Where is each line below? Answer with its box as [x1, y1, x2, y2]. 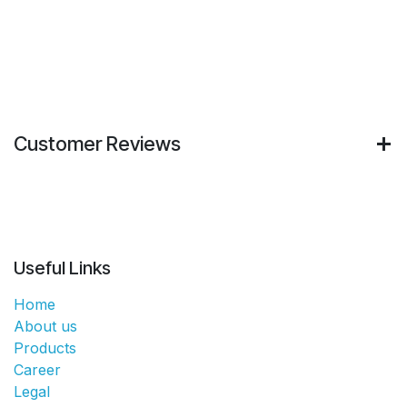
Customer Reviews [14, 132, 181, 156]
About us [14, 317, 77, 336]
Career [14, 361, 61, 380]
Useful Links [14, 257, 111, 280]
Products [14, 339, 76, 358]
